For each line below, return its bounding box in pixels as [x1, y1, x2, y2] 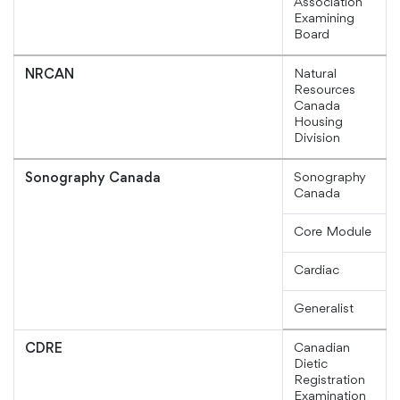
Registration [294, 374, 365, 388]
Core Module [294, 226, 371, 240]
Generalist [294, 303, 354, 317]
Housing [294, 116, 343, 130]
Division [294, 132, 340, 146]
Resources [294, 84, 355, 98]
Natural [294, 68, 337, 82]
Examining [294, 12, 354, 27]
